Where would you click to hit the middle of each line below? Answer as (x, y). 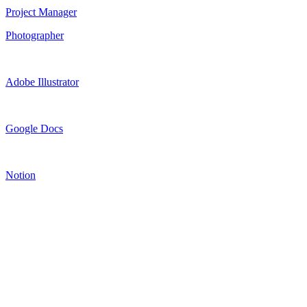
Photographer (35, 35)
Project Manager (41, 12)
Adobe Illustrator (42, 82)
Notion (21, 175)
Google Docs (34, 128)
